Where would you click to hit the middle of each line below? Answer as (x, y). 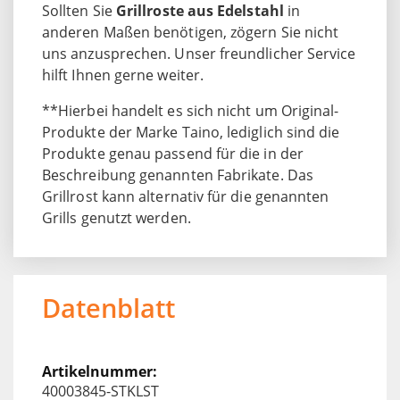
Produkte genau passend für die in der (173, 153)
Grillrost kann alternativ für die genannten (186, 196)
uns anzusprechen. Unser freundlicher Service (199, 53)
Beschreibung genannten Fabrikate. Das (178, 175)
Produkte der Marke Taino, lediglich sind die (191, 132)
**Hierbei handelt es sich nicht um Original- (191, 110)
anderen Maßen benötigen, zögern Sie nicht (191, 32)
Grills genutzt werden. (117, 217)
